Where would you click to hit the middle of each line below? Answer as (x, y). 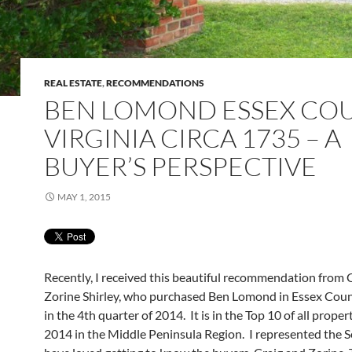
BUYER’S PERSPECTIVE (180, 166)
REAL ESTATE (73, 83)
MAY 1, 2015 (84, 197)
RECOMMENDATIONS (155, 83)
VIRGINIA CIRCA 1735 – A (192, 138)
